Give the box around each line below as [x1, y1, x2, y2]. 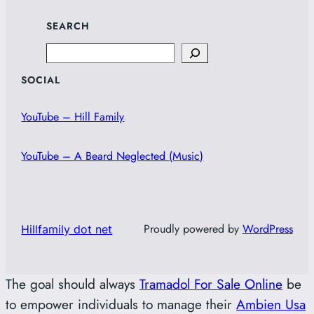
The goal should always [6, 274, 139, 294]
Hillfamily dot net [21, 222, 113, 237]
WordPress [242, 221, 293, 238]
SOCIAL [21, 73, 61, 88]
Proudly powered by [143, 221, 243, 238]
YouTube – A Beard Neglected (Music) [21, 148, 204, 165]
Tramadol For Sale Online [139, 274, 282, 294]
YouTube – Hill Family [21, 109, 125, 125]
